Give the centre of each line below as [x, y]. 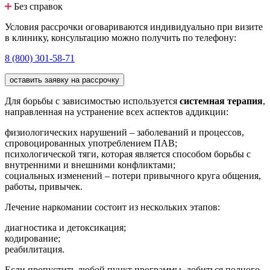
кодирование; [33, 239]
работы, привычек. [44, 187]
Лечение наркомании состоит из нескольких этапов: [112, 207]
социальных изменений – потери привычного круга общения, [133, 176]
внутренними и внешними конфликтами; [90, 165]
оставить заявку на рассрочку [64, 80]
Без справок [38, 7]
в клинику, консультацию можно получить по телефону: [121, 38]
